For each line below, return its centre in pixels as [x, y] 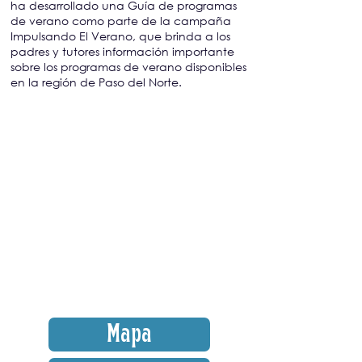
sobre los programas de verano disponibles [128, 67]
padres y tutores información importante [122, 51]
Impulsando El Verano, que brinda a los [120, 36]
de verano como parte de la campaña [121, 21]
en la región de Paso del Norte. [96, 82]
